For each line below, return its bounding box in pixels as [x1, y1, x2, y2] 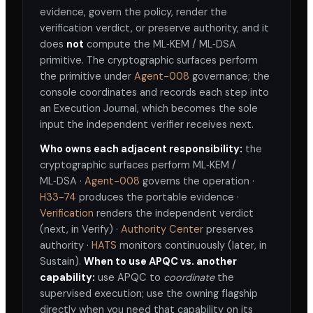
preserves [203, 223, 254, 235]
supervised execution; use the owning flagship [40, 287, 258, 300]
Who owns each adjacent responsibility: [40, 143, 242, 155]
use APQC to [95, 271, 163, 284]
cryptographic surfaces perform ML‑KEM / [40, 159, 236, 171]
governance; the [189, 70, 270, 82]
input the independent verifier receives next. [40, 118, 254, 131]
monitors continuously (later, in [117, 239, 267, 252]
